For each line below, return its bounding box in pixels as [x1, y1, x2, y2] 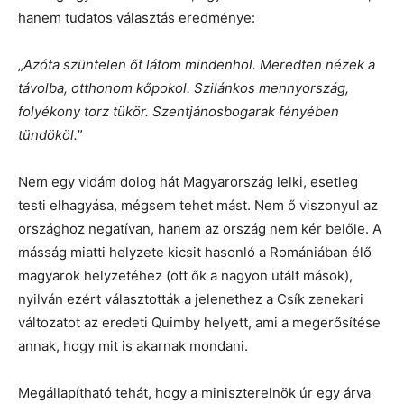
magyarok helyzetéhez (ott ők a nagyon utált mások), [18, 267, 353, 285]
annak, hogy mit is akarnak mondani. [18, 337, 248, 355]
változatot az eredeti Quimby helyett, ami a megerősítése [18, 314, 381, 332]
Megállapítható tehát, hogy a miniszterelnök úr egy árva [18, 384, 371, 402]
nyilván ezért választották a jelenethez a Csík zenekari [18, 290, 363, 308]
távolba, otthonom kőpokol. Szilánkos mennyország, [18, 79, 349, 97]
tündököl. [18, 126, 78, 144]
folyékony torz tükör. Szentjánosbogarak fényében [18, 103, 339, 121]
